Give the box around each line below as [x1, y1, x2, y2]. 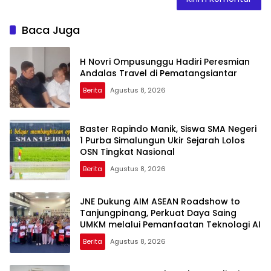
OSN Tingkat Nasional [80, 145, 175, 158]
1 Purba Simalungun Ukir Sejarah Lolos [80, 134, 245, 146]
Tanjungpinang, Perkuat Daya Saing [80, 206, 237, 219]
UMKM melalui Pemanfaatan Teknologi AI [80, 218, 261, 230]
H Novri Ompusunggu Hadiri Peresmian [80, 56, 250, 68]
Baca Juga [22, 22, 80, 38]
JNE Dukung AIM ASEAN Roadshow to [80, 195, 240, 207]
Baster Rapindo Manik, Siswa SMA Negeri [80, 122, 256, 135]
